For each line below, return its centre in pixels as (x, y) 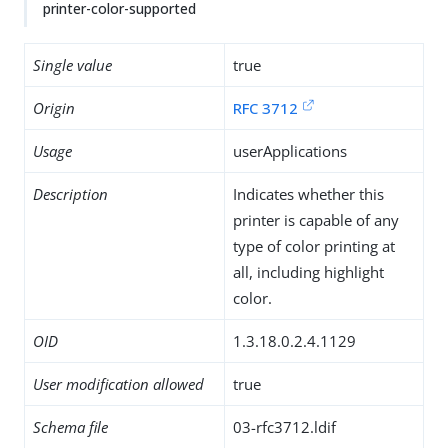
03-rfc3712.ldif (284, 427)
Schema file (70, 427)
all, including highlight (308, 272)
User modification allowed (118, 384)
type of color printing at (314, 246)
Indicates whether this (308, 194)
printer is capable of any (316, 220)
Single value (72, 65)
